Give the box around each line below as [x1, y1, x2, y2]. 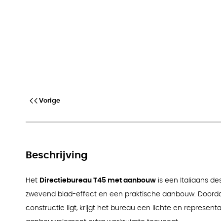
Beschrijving [26, 150, 88, 160]
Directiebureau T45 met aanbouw [39, 177, 156, 184]
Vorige [39, 97, 60, 104]
